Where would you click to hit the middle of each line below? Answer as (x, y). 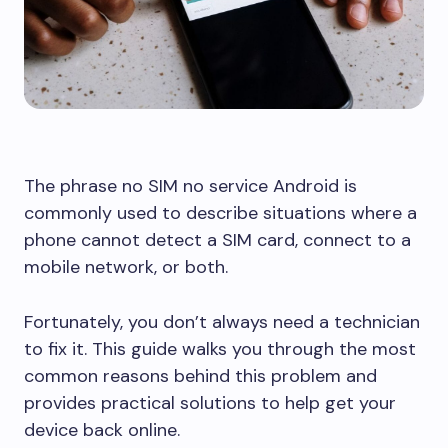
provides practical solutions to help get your (210, 403)
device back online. (102, 430)
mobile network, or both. (126, 267)
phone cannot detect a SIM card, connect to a (217, 240)
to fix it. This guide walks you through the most (220, 349)
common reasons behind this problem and (200, 376)
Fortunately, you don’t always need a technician (222, 322)
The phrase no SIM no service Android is (190, 186)
